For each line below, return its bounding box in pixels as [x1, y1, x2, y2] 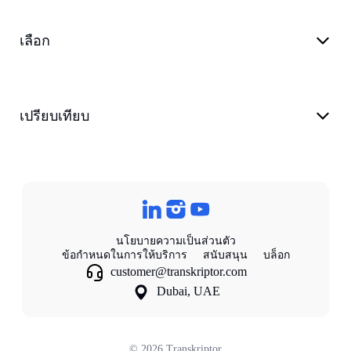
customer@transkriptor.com [110, 265, 247, 279]
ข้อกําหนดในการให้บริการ [61, 248, 187, 261]
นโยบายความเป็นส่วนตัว [115, 234, 236, 247]
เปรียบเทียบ [20, 107, 90, 124]
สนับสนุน [202, 248, 248, 261]
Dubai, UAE [156, 284, 220, 299]
